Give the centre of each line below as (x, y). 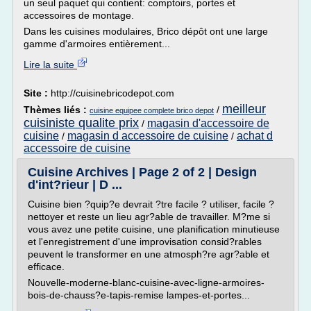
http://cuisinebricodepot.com (112, 93)
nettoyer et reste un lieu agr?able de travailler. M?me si (149, 217)
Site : (37, 93)
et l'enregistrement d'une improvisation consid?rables (145, 242)
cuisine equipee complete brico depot (152, 110)
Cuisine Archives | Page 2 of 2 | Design (142, 172)
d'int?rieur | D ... (75, 185)
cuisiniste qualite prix (81, 123)
